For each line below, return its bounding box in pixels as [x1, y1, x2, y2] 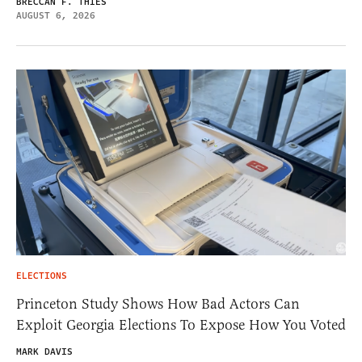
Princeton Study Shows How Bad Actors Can [16, 294, 300, 313]
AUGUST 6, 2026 [16, 9, 95, 23]
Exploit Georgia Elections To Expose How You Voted [16, 315, 346, 334]
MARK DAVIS [16, 344, 73, 359]
